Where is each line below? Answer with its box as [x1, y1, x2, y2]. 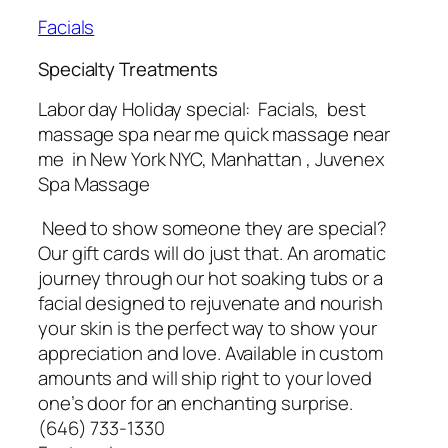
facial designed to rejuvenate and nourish [38, 289, 383, 316]
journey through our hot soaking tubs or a [38, 264, 383, 291]
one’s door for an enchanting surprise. [38, 389, 354, 416]
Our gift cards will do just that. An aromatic [38, 239, 386, 266]
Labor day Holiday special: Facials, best [38, 96, 366, 123]
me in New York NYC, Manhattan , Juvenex [38, 146, 385, 173]
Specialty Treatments [38, 55, 218, 82]
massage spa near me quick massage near [38, 121, 391, 148]
